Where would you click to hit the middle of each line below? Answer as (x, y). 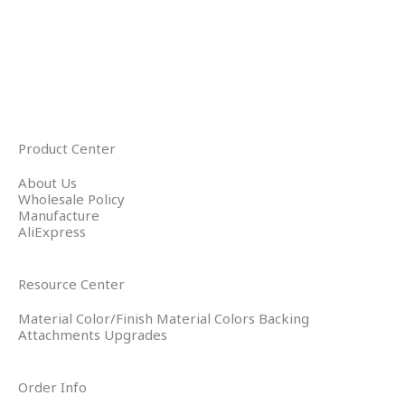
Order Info (52, 386)
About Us (47, 182)
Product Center (67, 148)
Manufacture (59, 215)
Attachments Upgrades (93, 334)
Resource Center (71, 283)
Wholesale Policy (71, 198)
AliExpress (52, 231)
